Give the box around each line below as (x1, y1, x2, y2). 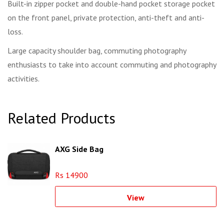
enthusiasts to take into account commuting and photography (7, 59, 216, 70)
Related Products (7, 108, 115, 128)
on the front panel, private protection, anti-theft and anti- (7, 12, 204, 23)
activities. (7, 73, 39, 84)
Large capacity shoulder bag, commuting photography (7, 45, 186, 56)
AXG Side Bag (55, 144, 103, 154)
